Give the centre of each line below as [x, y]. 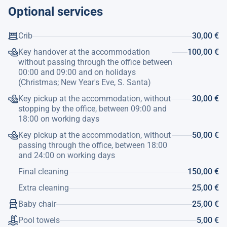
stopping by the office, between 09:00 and [92, 109]
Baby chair [37, 204]
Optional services [55, 12]
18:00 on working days [59, 119]
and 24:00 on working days [67, 155]
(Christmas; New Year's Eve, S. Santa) [85, 82]
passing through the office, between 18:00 [93, 145]
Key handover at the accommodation [84, 52]
